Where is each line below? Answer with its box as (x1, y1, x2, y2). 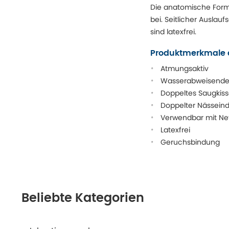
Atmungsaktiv (161, 63, 209, 74)
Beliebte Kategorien (21, 192, 144, 204)
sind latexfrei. (150, 27, 196, 37)
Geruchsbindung (161, 137, 220, 147)
